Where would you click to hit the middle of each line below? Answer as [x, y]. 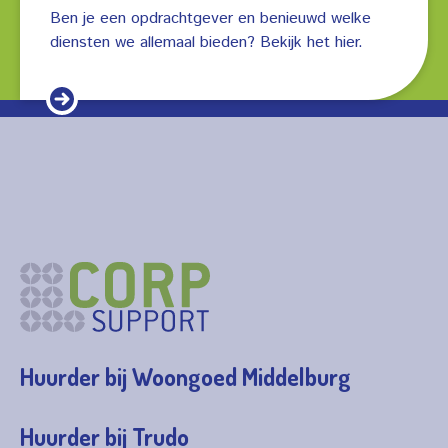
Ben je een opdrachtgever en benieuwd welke [210, 18]
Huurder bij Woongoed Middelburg [185, 376]
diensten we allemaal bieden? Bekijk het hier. [206, 42]
